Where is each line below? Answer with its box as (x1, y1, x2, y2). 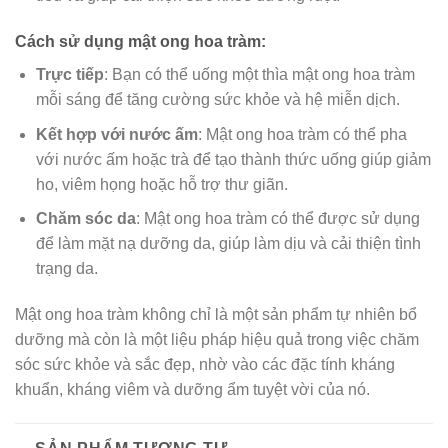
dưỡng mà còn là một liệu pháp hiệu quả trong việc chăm (15, 331, 419, 349)
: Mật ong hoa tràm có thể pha (197, 125, 407, 143)
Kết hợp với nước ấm (35, 125, 198, 143)
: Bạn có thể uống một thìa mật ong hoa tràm (103, 66, 415, 84)
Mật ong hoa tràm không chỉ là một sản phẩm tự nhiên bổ (15, 306, 417, 324)
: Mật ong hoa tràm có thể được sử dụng (135, 210, 420, 228)
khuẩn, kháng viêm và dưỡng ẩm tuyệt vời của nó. (15, 381, 370, 399)
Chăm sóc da (35, 210, 136, 228)
